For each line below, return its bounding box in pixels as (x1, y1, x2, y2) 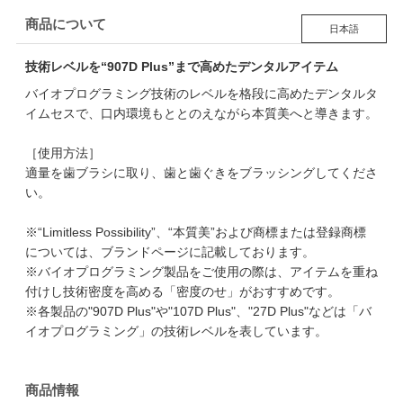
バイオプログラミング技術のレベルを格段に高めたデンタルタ (24, 85, 378, 101)
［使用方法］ (24, 145, 101, 160)
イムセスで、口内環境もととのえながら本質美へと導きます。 (24, 105, 378, 121)
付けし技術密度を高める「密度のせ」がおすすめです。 (24, 283, 340, 299)
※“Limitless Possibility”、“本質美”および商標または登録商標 (24, 224, 366, 239)
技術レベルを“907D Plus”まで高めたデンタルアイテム (24, 58, 338, 74)
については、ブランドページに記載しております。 (24, 244, 315, 259)
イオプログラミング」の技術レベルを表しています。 (24, 323, 327, 338)
